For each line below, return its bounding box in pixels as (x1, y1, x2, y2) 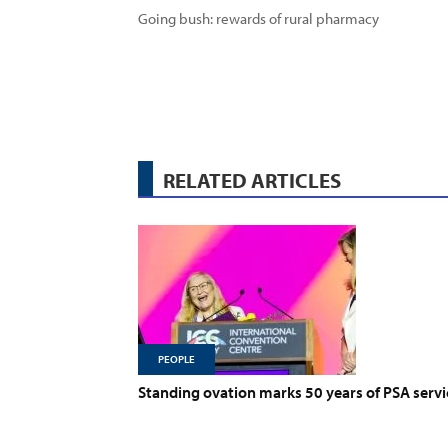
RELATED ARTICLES (163, 167, 341, 193)
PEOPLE (158, 352, 195, 366)
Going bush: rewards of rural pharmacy (138, 9, 385, 28)
